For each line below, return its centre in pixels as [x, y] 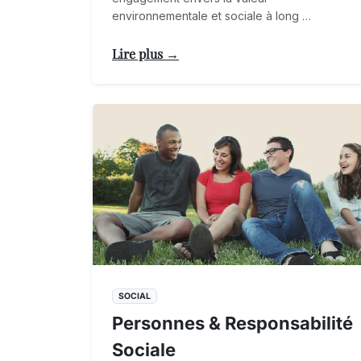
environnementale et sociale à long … [212, 15]
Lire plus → [145, 53]
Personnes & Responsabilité [232, 324]
